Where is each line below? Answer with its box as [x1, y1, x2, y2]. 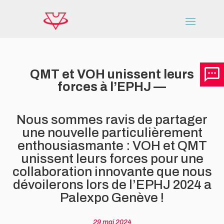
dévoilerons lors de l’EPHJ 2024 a [12, 177, 211, 191]
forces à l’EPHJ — [57, 80, 166, 93]
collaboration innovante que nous [12, 164, 212, 178]
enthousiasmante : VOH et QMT [17, 138, 207, 152]
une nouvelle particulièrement [21, 125, 202, 139]
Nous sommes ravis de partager [16, 112, 207, 126]
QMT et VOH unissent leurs [29, 67, 194, 81]
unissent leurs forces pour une [20, 151, 203, 165]
